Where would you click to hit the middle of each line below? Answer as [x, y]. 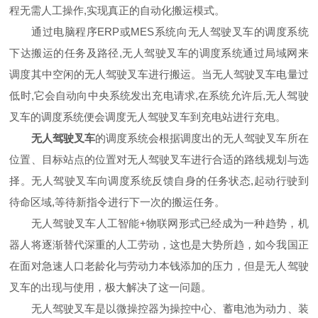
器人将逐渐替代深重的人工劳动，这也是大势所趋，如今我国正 [159, 245]
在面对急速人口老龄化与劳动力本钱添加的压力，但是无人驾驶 [159, 266]
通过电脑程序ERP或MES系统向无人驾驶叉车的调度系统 [159, 32]
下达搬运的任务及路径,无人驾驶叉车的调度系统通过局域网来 [159, 53]
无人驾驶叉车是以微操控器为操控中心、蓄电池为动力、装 [159, 308]
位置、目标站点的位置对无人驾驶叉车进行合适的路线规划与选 [159, 159]
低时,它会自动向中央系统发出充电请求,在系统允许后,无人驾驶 [159, 95]
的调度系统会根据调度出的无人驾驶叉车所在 [202, 138]
